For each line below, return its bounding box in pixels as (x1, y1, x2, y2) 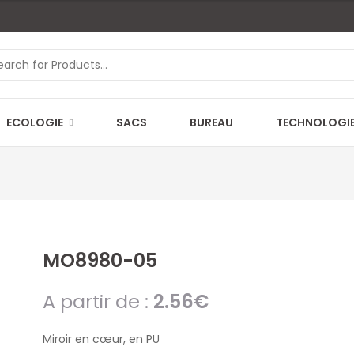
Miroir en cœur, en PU (43, 331, 160, 347)
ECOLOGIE (6, 115, 63, 130)
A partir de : (43, 288, 153, 314)
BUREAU (190, 115, 233, 130)
